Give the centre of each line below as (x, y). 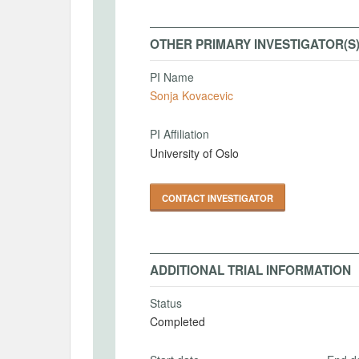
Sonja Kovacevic (208, 95)
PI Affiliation (179, 134)
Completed (177, 321)
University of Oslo (194, 153)
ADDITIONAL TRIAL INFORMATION (250, 270)
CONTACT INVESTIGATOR (218, 198)
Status (166, 303)
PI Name (172, 77)
